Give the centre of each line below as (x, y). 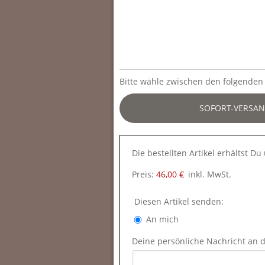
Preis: (144, 174)
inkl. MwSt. (210, 174)
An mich (161, 219)
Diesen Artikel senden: (178, 201)
